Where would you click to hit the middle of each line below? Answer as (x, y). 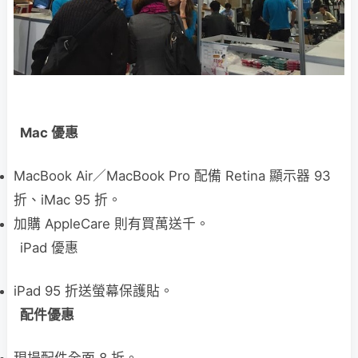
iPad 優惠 (49, 247)
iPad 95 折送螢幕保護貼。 (93, 290)
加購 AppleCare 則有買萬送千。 (111, 223)
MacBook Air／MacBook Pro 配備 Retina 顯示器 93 (172, 175)
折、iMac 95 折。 (68, 199)
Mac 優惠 (49, 132)
